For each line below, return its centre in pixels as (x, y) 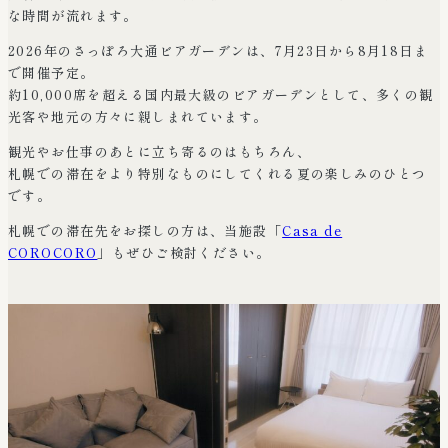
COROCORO (53, 252)
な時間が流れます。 (73, 15)
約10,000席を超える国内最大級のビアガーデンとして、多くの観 (221, 94)
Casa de (312, 230)
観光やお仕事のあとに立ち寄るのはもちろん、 (160, 151)
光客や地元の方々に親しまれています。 (138, 116)
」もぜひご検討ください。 (184, 252)
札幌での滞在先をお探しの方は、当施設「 (145, 230)
